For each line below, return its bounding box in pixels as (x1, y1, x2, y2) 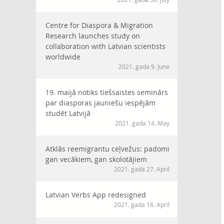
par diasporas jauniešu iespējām (45, 98, 155, 107)
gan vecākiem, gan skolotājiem (45, 154, 147, 164)
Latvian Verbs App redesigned (45, 190, 146, 199)
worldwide (45, 52, 80, 61)
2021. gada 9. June (118, 62, 169, 70)
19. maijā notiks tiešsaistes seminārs (45, 87, 168, 97)
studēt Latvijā (45, 108, 90, 118)
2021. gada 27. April (114, 165, 169, 173)
